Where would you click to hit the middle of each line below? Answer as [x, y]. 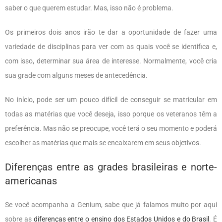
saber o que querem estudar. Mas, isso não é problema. [90, 8]
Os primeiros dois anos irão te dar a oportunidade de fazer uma [111, 32]
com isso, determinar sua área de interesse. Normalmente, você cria [111, 61]
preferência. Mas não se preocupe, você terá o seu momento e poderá [111, 128]
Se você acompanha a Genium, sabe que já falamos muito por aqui [111, 204]
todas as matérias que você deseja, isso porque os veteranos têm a [111, 114]
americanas [31, 181]
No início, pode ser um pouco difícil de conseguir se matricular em [111, 99]
